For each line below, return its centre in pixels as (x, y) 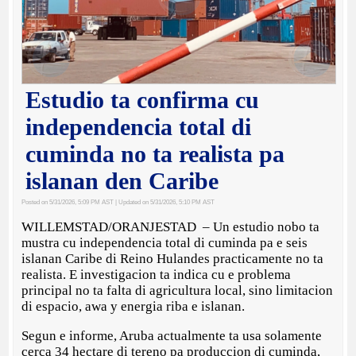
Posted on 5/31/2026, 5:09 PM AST (68, 203)
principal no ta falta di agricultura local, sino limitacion (178, 291)
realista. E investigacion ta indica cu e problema (157, 275)
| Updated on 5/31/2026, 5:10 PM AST (164, 203)
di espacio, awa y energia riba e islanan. (133, 307)
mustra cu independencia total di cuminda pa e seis (165, 243)
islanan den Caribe (122, 181)
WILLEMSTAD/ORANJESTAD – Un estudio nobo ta (171, 227)
